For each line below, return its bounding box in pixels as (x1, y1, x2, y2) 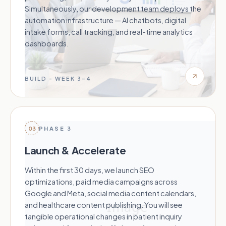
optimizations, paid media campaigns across (25, 177, 178, 187)
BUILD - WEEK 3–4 (25, 75, 91, 82)
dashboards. (25, 39, 69, 48)
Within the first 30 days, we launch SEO (25, 165, 154, 175)
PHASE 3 (39, 125, 72, 132)
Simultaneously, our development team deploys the (25, 4, 201, 14)
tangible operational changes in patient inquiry (25, 212, 182, 221)
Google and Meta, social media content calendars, (25, 189, 196, 198)
